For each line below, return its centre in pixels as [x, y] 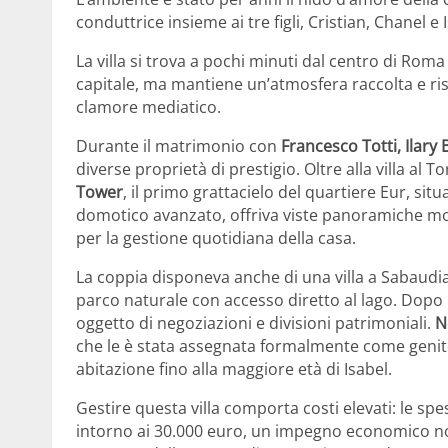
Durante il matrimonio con [178, 146]
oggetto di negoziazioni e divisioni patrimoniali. [253, 323]
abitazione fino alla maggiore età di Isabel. [234, 369]
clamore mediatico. [148, 107]
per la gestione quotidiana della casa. [216, 238]
